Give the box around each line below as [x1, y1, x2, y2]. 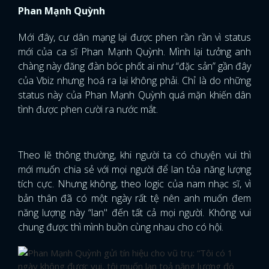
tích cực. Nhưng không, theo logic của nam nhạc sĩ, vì [18, 177, 251, 191]
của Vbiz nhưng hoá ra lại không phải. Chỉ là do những [18, 74, 251, 88]
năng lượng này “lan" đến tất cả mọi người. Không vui [18, 206, 251, 220]
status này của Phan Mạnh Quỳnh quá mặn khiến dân [18, 88, 251, 102]
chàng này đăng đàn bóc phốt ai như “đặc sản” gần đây [18, 59, 251, 73]
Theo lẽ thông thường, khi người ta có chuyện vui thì [18, 148, 251, 162]
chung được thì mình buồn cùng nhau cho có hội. [18, 220, 223, 234]
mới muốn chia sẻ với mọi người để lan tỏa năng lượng [18, 163, 251, 177]
